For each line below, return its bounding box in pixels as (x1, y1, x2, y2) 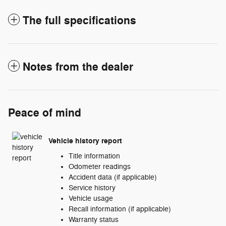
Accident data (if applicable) (69, 173, 157, 182)
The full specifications (23, 13, 136, 28)
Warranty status (69, 215, 119, 224)
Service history (69, 183, 116, 192)
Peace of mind (8, 105, 81, 120)
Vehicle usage (69, 194, 113, 203)
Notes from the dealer (23, 60, 133, 74)
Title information (69, 151, 120, 160)
